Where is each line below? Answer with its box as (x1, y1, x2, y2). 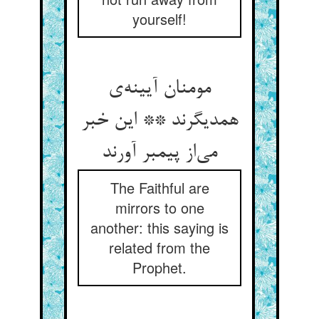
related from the (109, 237, 210, 258)
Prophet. (132, 257, 187, 278)
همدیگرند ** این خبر (80, 110, 239, 132)
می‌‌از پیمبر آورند (102, 142, 217, 164)
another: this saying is (90, 217, 229, 238)
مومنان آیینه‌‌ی (108, 78, 211, 100)
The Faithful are (110, 177, 209, 198)
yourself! (132, 9, 187, 29)
